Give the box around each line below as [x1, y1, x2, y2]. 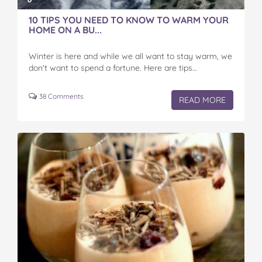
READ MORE [179, 95, 226, 106]
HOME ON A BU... [29, 24, 102, 36]
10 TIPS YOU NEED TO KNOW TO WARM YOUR [29, 14, 229, 26]
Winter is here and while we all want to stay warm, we [29, 51, 232, 62]
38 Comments [39, 92, 84, 101]
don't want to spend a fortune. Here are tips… [29, 63, 197, 74]
